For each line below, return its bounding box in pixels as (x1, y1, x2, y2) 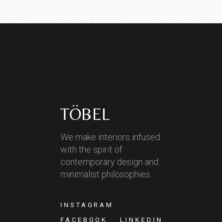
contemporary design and (60, 157, 159, 167)
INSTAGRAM (60, 201, 114, 209)
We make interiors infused (60, 132, 160, 142)
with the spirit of (60, 144, 122, 155)
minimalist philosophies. (60, 169, 152, 179)
